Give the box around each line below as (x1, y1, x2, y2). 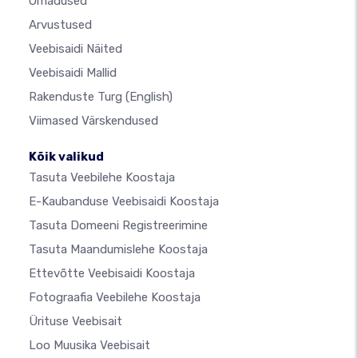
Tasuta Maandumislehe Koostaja (29, 242, 208, 257)
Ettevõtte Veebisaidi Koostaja (29, 266, 195, 280)
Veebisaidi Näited (29, 42, 122, 56)
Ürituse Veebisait (29, 314, 122, 328)
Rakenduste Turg (29, 89, 125, 104)
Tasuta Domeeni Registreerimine (29, 218, 208, 233)
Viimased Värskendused (29, 113, 158, 128)
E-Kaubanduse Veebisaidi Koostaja (29, 194, 219, 209)
